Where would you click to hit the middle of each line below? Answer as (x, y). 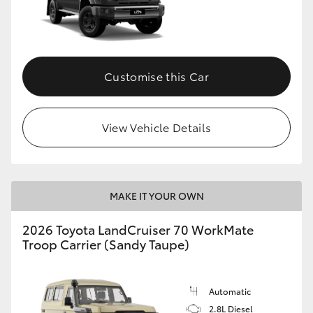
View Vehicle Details (156, 126)
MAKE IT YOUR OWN (156, 195)
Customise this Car (156, 75)
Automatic (230, 291)
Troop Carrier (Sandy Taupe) (106, 243)
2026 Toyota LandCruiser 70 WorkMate (138, 229)
